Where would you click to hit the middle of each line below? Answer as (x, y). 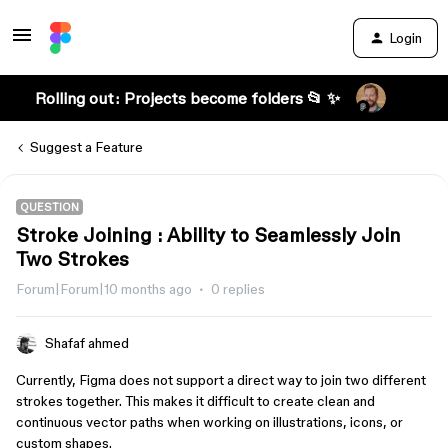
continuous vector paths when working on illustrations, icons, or (209, 422)
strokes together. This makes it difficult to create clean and (195, 401)
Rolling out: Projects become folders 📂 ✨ (187, 98)
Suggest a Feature (86, 147)
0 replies (238, 289)
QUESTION (49, 207)
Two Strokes (72, 259)
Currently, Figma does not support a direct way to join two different (221, 380)
